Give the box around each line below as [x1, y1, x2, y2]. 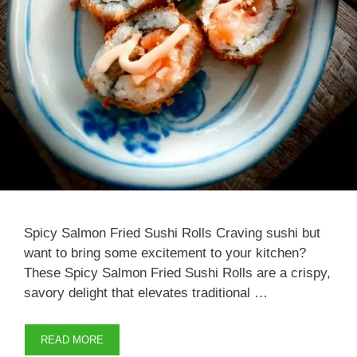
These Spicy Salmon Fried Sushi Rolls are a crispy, [24, 265, 331, 281]
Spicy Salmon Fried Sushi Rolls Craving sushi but [24, 226, 320, 241]
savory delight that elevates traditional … [24, 285, 268, 301]
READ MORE [41, 333, 104, 346]
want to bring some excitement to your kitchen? [24, 245, 306, 261]
